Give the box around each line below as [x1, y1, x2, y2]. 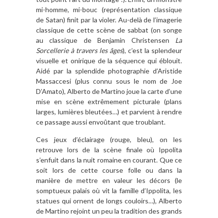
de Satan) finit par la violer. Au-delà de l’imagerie [36, 15, 182, 24]
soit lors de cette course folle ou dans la [36, 165, 182, 174]
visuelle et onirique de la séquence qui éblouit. [36, 56, 182, 65]
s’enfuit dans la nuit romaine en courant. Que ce [36, 155, 182, 164]
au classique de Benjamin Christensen [36, 36, 175, 44]
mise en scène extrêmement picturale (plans [36, 97, 182, 106]
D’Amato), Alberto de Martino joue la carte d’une [36, 87, 182, 95]
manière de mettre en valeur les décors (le [36, 176, 182, 184]
